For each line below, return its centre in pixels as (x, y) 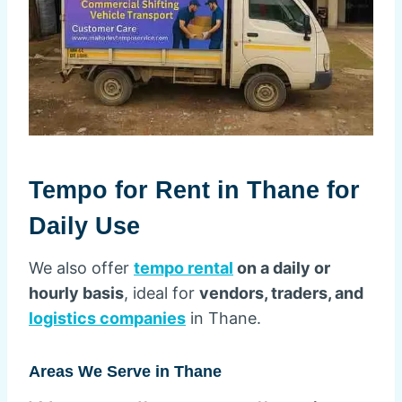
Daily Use (84, 226)
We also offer (81, 268)
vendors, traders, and (281, 293)
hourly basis (76, 293)
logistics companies (107, 319)
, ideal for (162, 293)
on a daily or (282, 268)
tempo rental (184, 268)
